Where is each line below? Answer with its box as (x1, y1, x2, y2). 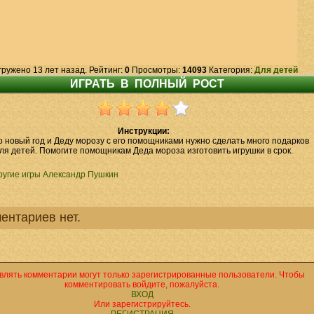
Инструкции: (117, 126, 170, 136)
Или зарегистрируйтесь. (93, 299, 191, 309)
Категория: (207, 65, 254, 75)
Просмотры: (130, 65, 182, 75)
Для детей (254, 65, 298, 75)
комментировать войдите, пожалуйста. (64, 280, 219, 289)
